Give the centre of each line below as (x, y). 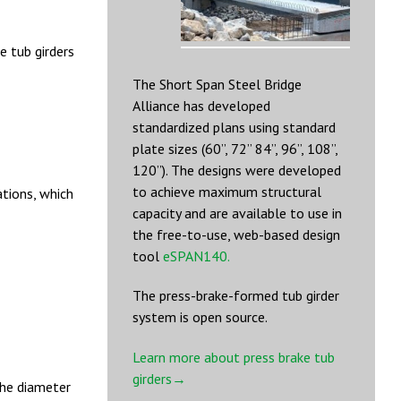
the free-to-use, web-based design (236, 234)
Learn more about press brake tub (234, 358)
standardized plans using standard (234, 127)
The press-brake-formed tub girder (236, 296)
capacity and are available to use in (237, 213)
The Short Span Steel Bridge (217, 84)
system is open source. (200, 317)
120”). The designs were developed (237, 170)
